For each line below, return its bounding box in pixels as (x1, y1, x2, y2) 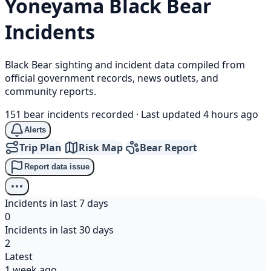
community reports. (5, 84, 96, 98)
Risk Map (79, 140, 123, 154)
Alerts (24, 125, 46, 135)
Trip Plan (19, 140, 62, 154)
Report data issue (24, 162, 90, 172)
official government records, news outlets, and (5, 71, 218, 85)
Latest (5, 249, 33, 263)
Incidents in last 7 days (5, 196, 108, 210)
